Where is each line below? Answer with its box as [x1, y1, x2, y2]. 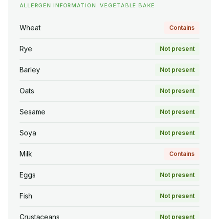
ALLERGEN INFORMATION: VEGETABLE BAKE [20, 2, 155, 9]
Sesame [20, 108, 45, 116]
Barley [20, 66, 40, 74]
